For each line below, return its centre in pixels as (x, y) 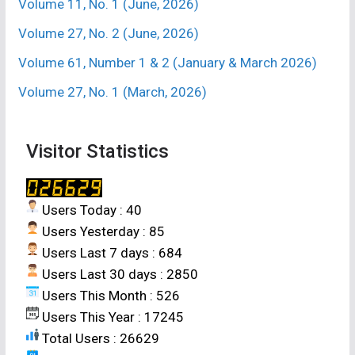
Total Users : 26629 (99, 338)
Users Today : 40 (90, 210)
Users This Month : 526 (109, 295)
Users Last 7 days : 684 (110, 252)
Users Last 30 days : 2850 (118, 274)
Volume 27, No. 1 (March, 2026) (112, 92)
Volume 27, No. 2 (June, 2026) (108, 33)
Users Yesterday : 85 (101, 231)
